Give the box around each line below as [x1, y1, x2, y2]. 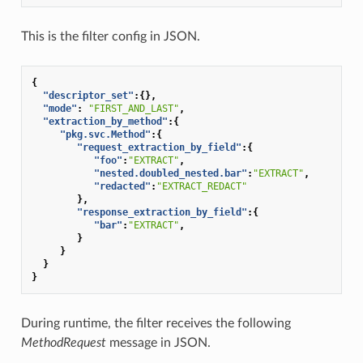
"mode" [42, 102, 77, 114]
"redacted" [93, 180, 151, 192]
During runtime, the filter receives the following [20, 316, 291, 330]
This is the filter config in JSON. [20, 29, 200, 43]
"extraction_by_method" [42, 115, 168, 127]
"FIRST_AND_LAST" [88, 102, 179, 114]
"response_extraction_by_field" [76, 206, 247, 218]
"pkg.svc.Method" [59, 128, 151, 140]
